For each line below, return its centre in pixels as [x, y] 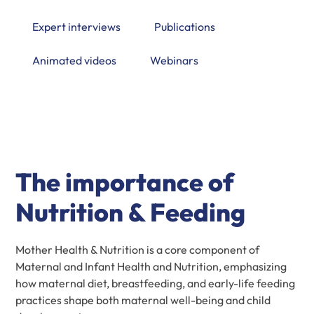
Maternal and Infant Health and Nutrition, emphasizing [151, 266]
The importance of [125, 182]
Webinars [175, 60]
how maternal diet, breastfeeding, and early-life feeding [156, 283]
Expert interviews [77, 27]
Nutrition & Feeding [131, 212]
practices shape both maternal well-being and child [143, 300]
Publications [185, 27]
